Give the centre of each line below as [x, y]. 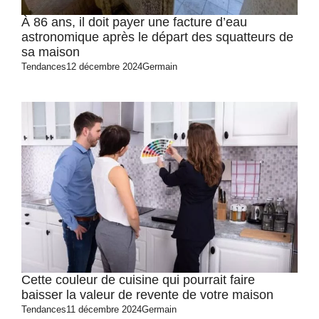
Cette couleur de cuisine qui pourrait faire [138, 280]
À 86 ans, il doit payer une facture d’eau [134, 22]
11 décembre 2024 [104, 309]
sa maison [51, 52]
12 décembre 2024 [104, 67]
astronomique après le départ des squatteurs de [157, 37]
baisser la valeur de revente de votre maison [147, 295]
